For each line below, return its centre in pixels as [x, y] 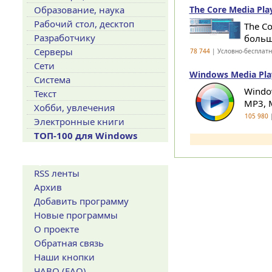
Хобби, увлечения [74, 107]
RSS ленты [56, 173]
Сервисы [46, 160]
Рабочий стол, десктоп [84, 24]
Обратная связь [69, 243]
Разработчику [64, 38]
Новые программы [76, 215]
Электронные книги [79, 121]
